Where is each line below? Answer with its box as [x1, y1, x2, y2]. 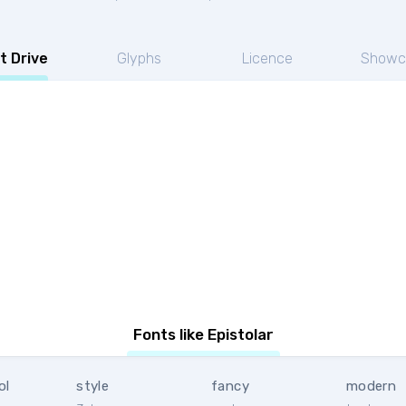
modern [345, 378, 397, 394]
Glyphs [116, 50, 161, 67]
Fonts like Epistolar [132, 325, 274, 343]
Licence [241, 50, 293, 67]
